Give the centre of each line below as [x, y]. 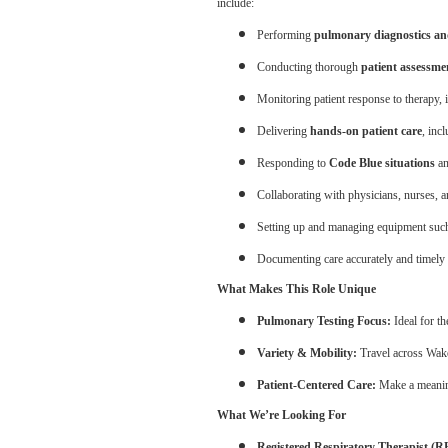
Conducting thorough [309, 67]
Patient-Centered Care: [316, 385]
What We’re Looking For [281, 415]
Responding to [293, 163]
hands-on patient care [366, 131]
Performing [285, 35]
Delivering [283, 131]
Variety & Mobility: [307, 353]
